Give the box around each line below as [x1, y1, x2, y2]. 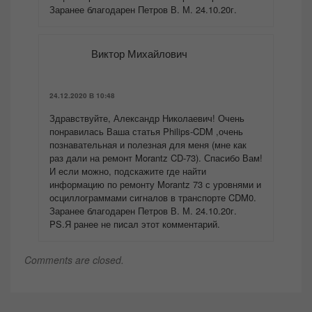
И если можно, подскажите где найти [49, 164, 206, 178]
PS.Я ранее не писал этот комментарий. [49, 217, 220, 231]
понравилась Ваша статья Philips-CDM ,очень [49, 125, 243, 139]
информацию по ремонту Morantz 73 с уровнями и [49, 178, 261, 192]
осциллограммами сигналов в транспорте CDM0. [49, 191, 256, 205]
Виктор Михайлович [91, 46, 187, 61]
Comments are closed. [24, 253, 124, 267]
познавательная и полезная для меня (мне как [49, 138, 247, 152]
